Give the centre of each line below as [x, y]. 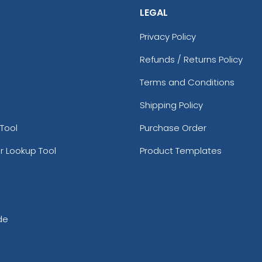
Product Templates [181, 150]
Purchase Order [173, 127]
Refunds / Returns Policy [191, 59]
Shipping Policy [171, 105]
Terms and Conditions [187, 82]
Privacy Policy [168, 36]
